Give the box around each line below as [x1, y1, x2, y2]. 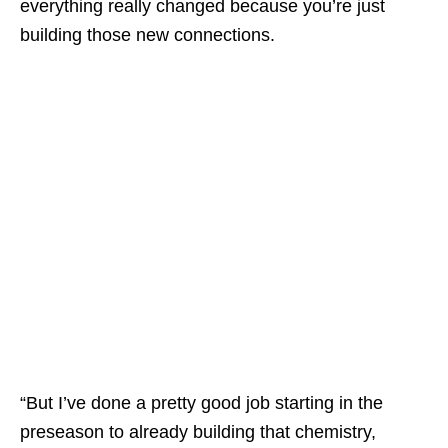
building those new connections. [20, 24, 275, 45]
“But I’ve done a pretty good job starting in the [20, 392, 383, 413]
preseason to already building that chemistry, [20, 421, 376, 442]
